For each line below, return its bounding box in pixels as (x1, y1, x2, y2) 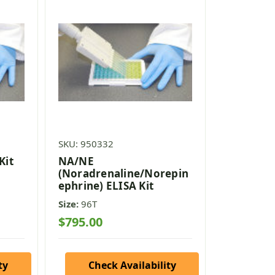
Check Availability (88, 258, 176, 273)
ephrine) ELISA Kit (58, 179, 154, 193)
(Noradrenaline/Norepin (58, 166, 189, 181)
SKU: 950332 (58, 137, 114, 150)
